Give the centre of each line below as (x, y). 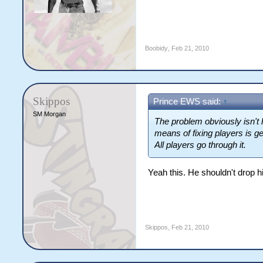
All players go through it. (200, 145)
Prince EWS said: (188, 102)
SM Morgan (50, 114)
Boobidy (157, 48)
